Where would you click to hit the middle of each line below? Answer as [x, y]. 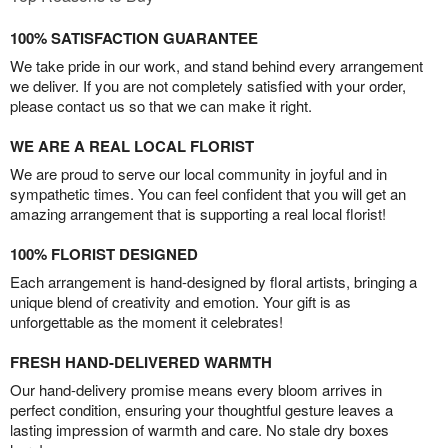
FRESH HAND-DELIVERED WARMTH [141, 362]
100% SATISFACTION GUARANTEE [134, 38]
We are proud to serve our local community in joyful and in [198, 174]
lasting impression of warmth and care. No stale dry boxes [199, 430]
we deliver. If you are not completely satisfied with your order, [208, 86]
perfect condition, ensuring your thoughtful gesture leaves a [201, 410]
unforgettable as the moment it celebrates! [146, 322]
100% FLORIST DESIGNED [104, 254]
